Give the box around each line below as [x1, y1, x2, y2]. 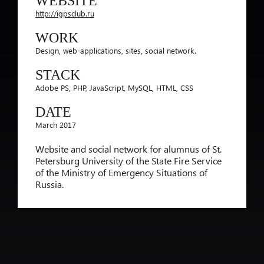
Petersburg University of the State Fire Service [35, 154, 222, 167]
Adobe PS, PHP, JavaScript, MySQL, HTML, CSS [35, 82, 193, 93]
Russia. [35, 178, 64, 190]
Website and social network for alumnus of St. [35, 143, 222, 155]
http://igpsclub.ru [35, 8, 94, 18]
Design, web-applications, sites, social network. [35, 45, 196, 55]
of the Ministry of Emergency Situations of [35, 166, 207, 179]
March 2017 [35, 120, 76, 130]
